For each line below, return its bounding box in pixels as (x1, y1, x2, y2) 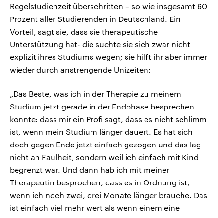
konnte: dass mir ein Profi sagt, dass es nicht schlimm (10, 114, 207, 124)
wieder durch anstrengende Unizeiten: (10, 65, 151, 74)
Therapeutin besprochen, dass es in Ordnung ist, (10, 178, 190, 187)
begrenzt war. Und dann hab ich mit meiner (10, 165, 169, 175)
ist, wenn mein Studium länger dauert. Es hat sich (10, 127, 193, 137)
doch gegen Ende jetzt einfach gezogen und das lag (10, 140, 201, 149)
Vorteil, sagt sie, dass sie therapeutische (10, 27, 158, 36)
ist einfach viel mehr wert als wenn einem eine (10, 203, 180, 213)
